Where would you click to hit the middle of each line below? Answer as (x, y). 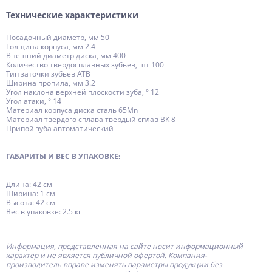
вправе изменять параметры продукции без (143, 264)
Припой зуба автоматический (60, 128)
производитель (35, 264)
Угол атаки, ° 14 (34, 101)
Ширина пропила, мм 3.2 (51, 83)
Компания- (188, 255)
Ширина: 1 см (31, 193)
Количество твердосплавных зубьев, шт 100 (85, 65)
